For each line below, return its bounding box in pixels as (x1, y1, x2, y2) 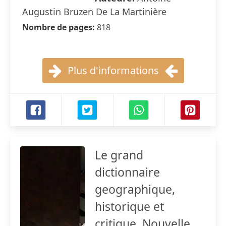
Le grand (95, 147, 143, 163)
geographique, (95, 181, 175, 197)
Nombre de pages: (22, 22, 97, 33)
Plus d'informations (67, 64, 159, 77)
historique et (95, 198, 164, 214)
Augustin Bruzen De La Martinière (22, 6, 166, 18)
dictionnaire (95, 164, 160, 180)
